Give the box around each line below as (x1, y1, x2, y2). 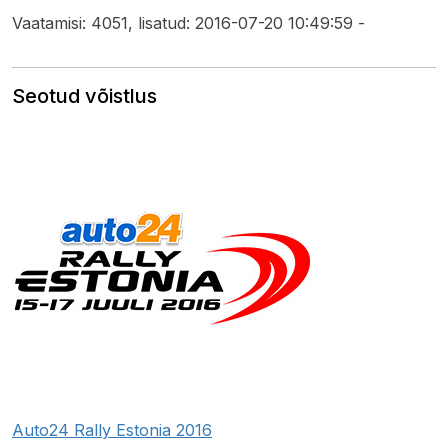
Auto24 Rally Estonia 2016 (12, 420, 212, 441)
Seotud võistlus (12, 84, 157, 109)
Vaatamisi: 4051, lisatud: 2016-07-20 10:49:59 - (12, 13, 365, 34)
